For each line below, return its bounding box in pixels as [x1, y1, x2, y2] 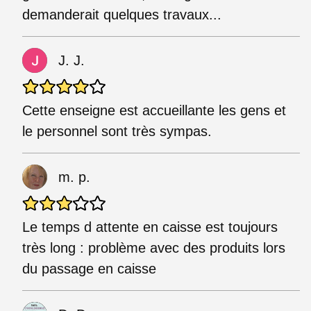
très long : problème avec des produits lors [22, 239, 285, 255]
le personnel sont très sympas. [22, 123, 212, 139]
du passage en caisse [22, 260, 156, 276]
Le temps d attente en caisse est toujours [22, 219, 278, 235]
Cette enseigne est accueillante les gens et [22, 102, 286, 118]
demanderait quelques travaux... [22, 6, 221, 22]
